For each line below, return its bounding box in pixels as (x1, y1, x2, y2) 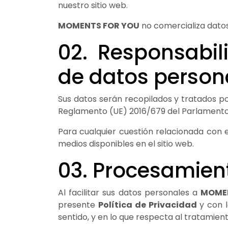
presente (58, 198, 98, 211)
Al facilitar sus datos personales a (58, 186, 201, 198)
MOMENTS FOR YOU (58, 19, 139, 32)
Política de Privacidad (98, 198, 197, 211)
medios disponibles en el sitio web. (58, 137, 194, 150)
